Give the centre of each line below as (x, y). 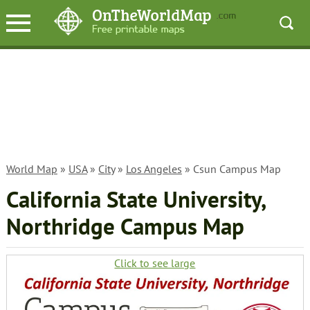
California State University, (136, 199)
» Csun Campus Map (231, 169)
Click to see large (155, 263)
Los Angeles (154, 169)
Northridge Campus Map (125, 226)
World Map (31, 169)
